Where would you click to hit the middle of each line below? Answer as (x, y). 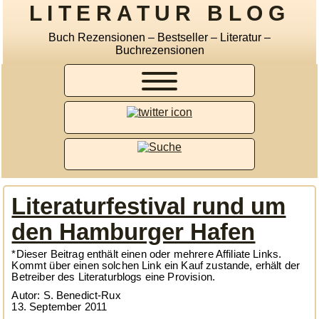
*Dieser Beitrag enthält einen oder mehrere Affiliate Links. (147, 254)
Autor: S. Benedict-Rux (66, 296)
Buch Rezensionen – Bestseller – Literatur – (159, 37)
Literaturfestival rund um (149, 206)
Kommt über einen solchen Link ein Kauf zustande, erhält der (156, 266)
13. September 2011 (59, 307)
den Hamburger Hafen (134, 232)
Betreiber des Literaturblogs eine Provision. (113, 277)
